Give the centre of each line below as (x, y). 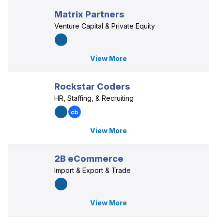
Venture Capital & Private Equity (105, 26)
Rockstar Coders (92, 86)
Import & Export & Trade (93, 170)
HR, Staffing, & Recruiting (94, 98)
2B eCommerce (89, 159)
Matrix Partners (89, 14)
